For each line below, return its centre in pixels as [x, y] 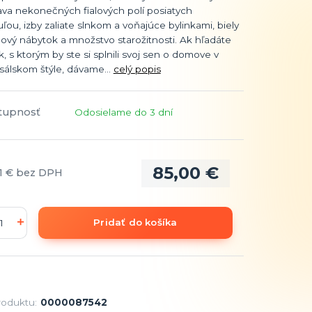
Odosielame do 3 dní [123, 112]
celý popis [137, 69]
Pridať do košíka [135, 223]
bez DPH [39, 173]
